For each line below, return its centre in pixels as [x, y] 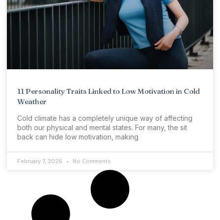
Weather [32, 102]
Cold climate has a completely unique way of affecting [105, 118]
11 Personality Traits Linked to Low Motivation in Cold [109, 91]
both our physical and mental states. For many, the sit [102, 128]
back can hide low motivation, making [78, 137]
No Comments [91, 161]
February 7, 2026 [41, 161]
